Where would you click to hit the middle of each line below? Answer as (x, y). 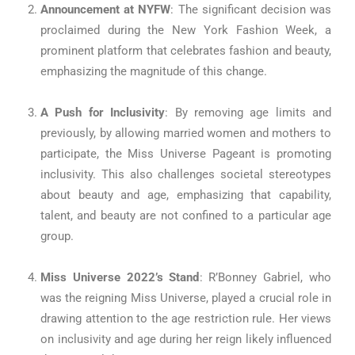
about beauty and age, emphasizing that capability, (186, 195)
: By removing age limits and (248, 112)
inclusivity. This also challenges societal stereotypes (186, 174)
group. (57, 236)
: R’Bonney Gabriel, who (265, 277)
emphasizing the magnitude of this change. (154, 71)
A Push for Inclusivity (103, 112)
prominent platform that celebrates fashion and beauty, (186, 50)
